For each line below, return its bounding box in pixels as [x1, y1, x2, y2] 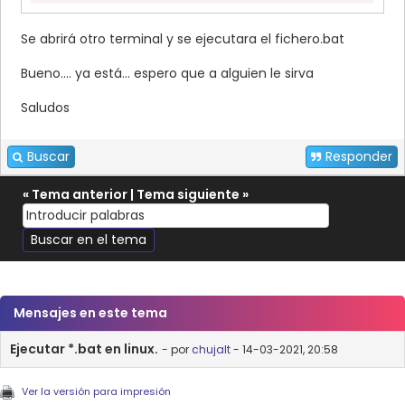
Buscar [27, 147, 70, 166]
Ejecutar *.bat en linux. [10, 340, 158, 359]
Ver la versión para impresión [22, 384, 171, 400]
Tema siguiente [137, 185, 240, 204]
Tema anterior [32, 185, 127, 204]
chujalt [192, 342, 231, 358]
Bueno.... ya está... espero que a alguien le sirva [21, 64, 314, 83]
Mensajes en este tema [14, 304, 167, 323]
